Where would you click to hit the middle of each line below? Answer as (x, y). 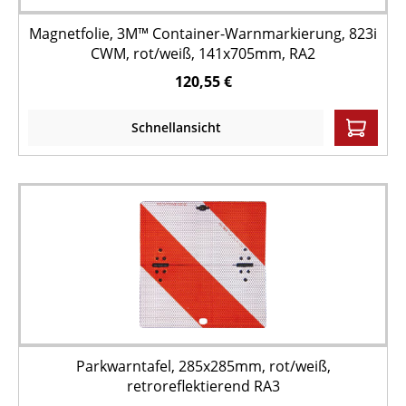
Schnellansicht (176, 127)
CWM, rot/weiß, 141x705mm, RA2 (203, 53)
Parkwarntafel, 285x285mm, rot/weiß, (203, 366)
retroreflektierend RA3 (203, 386)
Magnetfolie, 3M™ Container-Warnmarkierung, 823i (203, 34)
